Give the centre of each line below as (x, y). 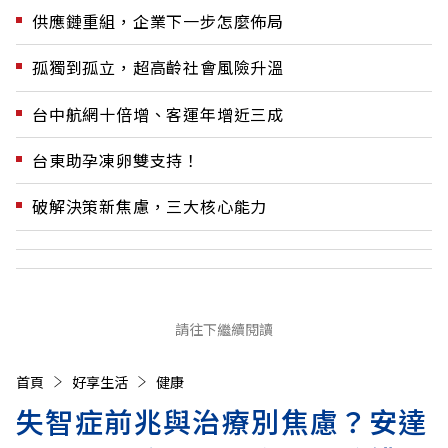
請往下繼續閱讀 (224, 328)
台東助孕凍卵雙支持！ (116, 160)
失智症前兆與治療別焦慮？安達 (222, 420)
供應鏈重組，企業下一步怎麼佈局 (158, 20)
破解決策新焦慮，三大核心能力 (150, 206)
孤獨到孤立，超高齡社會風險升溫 (158, 67)
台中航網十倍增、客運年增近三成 (158, 113)
